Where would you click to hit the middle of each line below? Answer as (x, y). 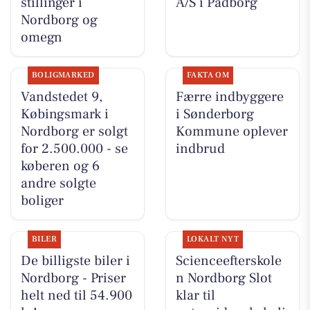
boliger (42, 201)
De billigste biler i (75, 261)
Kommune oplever (231, 132)
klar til (195, 295)
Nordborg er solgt (74, 132)
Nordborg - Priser (73, 278)
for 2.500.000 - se (74, 149)
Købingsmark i (64, 115)
